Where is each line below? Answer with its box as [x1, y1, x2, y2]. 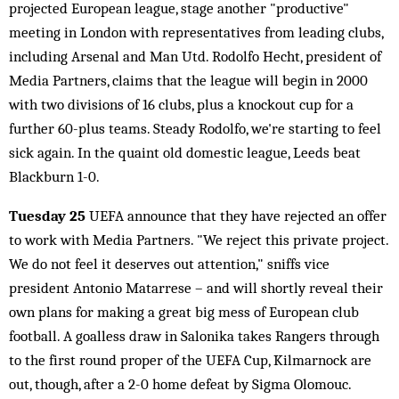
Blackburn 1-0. [9, 167, 100, 185]
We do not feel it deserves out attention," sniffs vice [9, 255, 330, 273]
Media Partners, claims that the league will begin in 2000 [9, 71, 368, 89]
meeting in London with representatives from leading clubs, [9, 23, 383, 41]
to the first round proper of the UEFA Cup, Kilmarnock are [9, 351, 371, 369]
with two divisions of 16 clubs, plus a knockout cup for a [9, 95, 354, 113]
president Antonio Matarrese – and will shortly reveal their [9, 279, 383, 297]
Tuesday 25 [9, 207, 89, 224]
